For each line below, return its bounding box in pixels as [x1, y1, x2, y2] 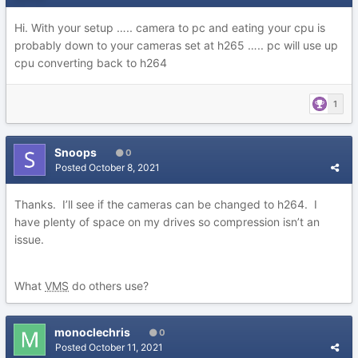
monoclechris [54, 325, 130, 339]
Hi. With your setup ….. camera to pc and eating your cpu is [14, 21, 325, 34]
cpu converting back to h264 [14, 56, 167, 70]
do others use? [69, 279, 149, 292]
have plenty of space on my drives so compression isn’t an [14, 215, 320, 229]
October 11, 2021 [89, 341, 163, 353]
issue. [14, 233, 50, 246]
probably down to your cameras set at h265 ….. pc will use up [14, 38, 338, 52]
